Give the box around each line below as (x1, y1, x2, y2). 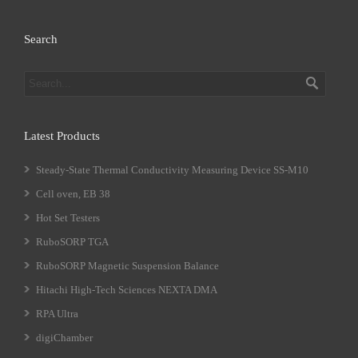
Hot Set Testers (36, 212, 100, 224)
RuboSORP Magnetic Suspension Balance (36, 260, 219, 272)
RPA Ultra (36, 308, 78, 320)
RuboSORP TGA (36, 236, 109, 248)
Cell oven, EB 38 (36, 188, 110, 200)
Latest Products (24, 129, 100, 142)
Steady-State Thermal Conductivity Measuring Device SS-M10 (36, 164, 308, 176)
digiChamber (36, 332, 93, 344)
